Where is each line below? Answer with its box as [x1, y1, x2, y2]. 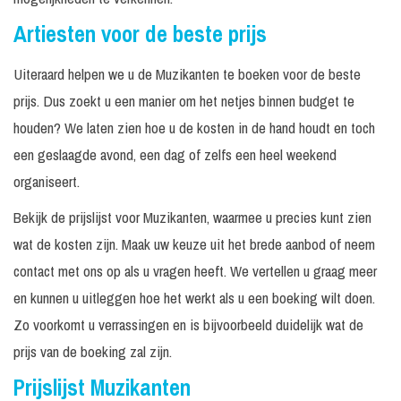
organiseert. [13, 171, 80, 192]
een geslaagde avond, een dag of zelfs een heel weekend [13, 144, 337, 165]
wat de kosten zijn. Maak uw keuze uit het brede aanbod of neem [13, 234, 375, 254]
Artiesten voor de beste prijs [13, 19, 267, 49]
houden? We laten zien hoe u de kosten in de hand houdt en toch [13, 117, 375, 138]
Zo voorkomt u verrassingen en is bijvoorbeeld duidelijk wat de [13, 314, 363, 335]
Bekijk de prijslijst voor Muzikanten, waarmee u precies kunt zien [13, 207, 371, 227]
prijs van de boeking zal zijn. [13, 341, 172, 362]
